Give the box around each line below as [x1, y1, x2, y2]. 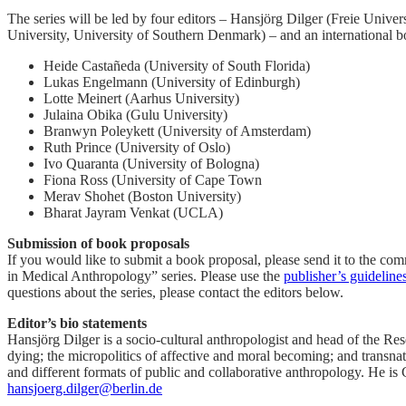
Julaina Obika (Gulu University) [43, 106, 227, 122]
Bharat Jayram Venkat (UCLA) [43, 204, 223, 220]
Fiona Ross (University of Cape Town [43, 171, 262, 188]
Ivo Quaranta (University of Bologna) [43, 155, 259, 171]
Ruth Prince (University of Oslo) [43, 139, 230, 155]
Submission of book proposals [7, 235, 189, 251]
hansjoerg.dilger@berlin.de [7, 380, 162, 396]
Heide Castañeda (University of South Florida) [43, 57, 310, 73]
